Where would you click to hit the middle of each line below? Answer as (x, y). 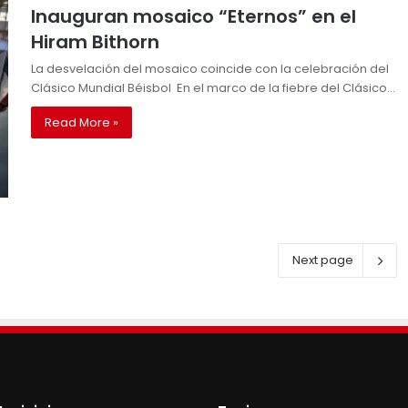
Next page (322, 260)
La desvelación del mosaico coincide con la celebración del (210, 69)
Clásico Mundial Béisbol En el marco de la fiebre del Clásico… (213, 88)
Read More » (82, 123)
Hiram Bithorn (95, 42)
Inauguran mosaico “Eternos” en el (194, 17)
